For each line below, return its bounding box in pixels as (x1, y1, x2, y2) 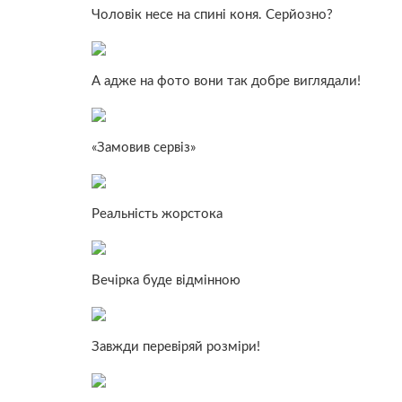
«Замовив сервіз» (92, 140, 196, 154)
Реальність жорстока (92, 206, 223, 221)
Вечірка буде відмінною (92, 273, 240, 287)
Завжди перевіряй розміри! (92, 339, 260, 354)
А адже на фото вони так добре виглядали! (92, 74, 361, 88)
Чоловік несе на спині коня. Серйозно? (92, 7, 333, 22)
